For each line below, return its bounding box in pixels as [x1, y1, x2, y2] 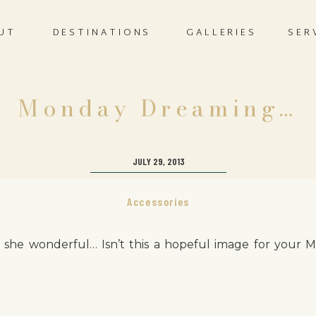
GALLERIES [186, 25, 257, 42]
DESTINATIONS [52, 25, 152, 42]
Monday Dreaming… [18, 91, 298, 126]
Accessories [127, 195, 190, 208]
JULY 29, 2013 [132, 155, 185, 167]
